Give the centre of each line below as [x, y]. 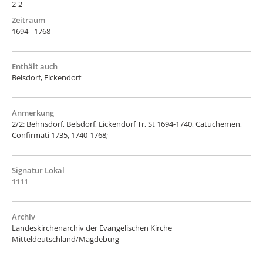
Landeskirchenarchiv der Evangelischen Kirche [92, 227]
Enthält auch [35, 66]
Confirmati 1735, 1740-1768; [60, 135]
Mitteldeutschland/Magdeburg [65, 239]
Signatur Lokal [38, 170]
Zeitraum [28, 20]
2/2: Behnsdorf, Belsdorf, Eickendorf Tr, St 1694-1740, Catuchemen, [127, 124]
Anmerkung [33, 112]
